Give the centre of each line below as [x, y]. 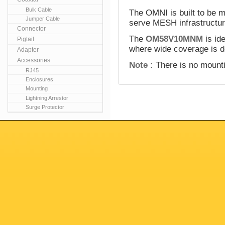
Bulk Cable [39, 9]
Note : [141, 65]
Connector [31, 28]
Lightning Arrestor [47, 98]
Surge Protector [45, 107]
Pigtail [26, 39]
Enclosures [40, 79]
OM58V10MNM [176, 39]
